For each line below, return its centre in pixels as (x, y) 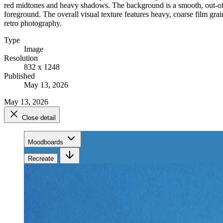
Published (19, 76)
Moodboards (46, 142)
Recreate (41, 158)
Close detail (39, 117)
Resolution (21, 58)
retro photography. (33, 23)
